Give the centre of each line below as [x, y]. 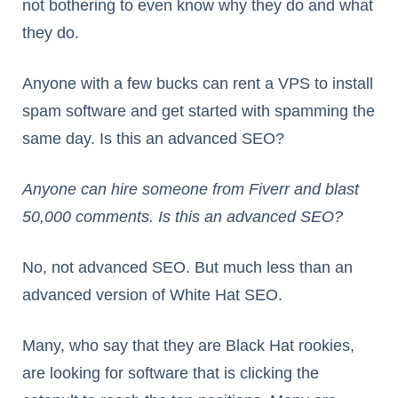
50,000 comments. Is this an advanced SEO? [183, 217]
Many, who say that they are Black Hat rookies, [188, 346]
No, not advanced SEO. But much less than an [187, 268]
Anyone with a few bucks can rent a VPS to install [198, 84]
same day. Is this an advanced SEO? [153, 139]
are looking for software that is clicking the [171, 374]
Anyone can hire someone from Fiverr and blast [191, 190]
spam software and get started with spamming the [199, 111]
